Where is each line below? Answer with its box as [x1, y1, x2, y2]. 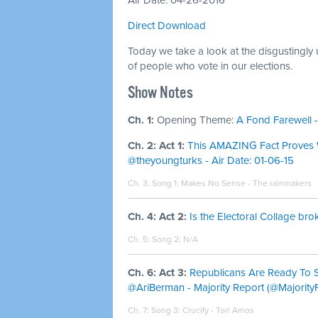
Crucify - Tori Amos [182, 305, 254, 315]
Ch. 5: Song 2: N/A [128, 234, 198, 244]
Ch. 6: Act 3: [128, 266, 187, 279]
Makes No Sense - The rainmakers [181, 178, 312, 188]
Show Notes [128, 83, 193, 104]
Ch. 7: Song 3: [128, 305, 182, 315]
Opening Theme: [157, 114, 236, 126]
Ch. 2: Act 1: [128, 139, 185, 152]
